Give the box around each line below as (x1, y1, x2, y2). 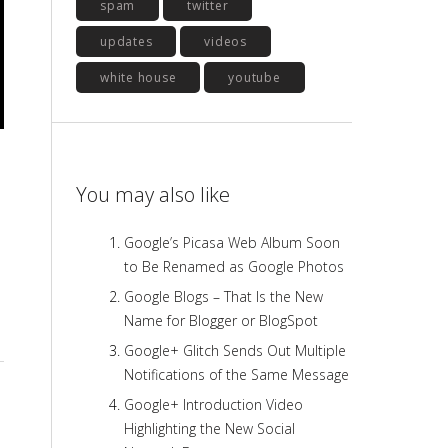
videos (204, 33, 247, 50)
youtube (228, 69, 281, 86)
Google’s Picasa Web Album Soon (124, 233, 340, 252)
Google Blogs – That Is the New (124, 287, 323, 306)
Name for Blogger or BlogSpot (124, 311, 318, 330)
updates (100, 33, 153, 50)
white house (100, 69, 177, 86)
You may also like (76, 181, 230, 208)
